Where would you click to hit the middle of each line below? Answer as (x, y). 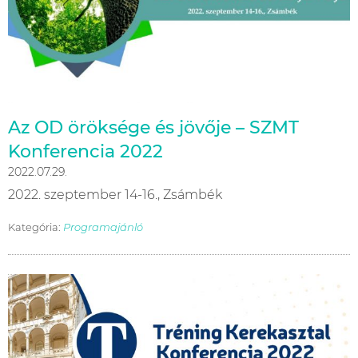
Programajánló (103, 227)
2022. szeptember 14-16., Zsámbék (115, 194)
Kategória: (36, 227)
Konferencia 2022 (86, 151)
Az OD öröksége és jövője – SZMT (153, 127)
